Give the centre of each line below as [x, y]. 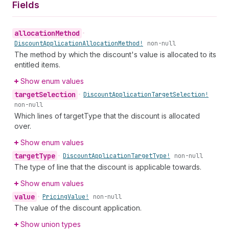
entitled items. [37, 65]
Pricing [55, 197]
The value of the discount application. [78, 208]
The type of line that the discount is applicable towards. [108, 167]
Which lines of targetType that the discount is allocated [107, 116]
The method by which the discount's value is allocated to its [115, 54]
